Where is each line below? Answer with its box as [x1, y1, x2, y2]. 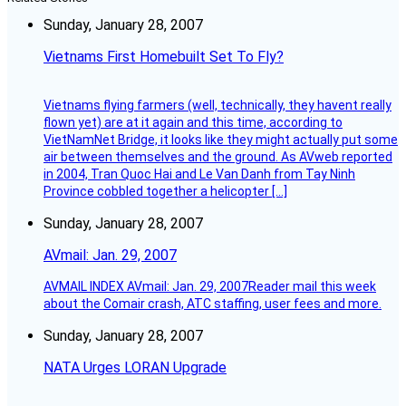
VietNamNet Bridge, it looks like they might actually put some [43, 132, 398, 148]
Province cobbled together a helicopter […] [43, 184, 287, 199]
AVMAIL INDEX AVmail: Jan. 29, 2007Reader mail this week [43, 279, 376, 295]
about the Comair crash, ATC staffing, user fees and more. [43, 296, 382, 312]
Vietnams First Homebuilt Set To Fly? [43, 48, 284, 66]
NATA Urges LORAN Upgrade [43, 359, 227, 377]
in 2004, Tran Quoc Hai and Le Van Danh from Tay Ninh [43, 167, 355, 182]
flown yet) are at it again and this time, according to [43, 115, 343, 130]
